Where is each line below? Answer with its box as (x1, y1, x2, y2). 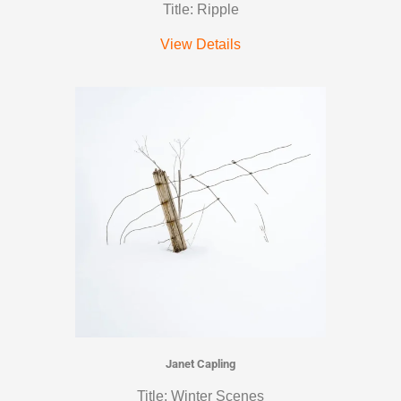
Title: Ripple (162, 2, 239, 18)
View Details (160, 37, 241, 53)
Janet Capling (166, 357, 235, 371)
